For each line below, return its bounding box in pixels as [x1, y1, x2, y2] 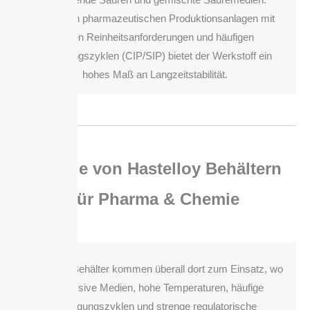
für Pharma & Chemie [71, 190, 239, 209]
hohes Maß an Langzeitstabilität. [82, 69, 228, 81]
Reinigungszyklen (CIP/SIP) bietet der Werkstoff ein [38, 50, 272, 62]
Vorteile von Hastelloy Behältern [28, 159, 282, 179]
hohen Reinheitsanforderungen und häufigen [56, 31, 254, 44]
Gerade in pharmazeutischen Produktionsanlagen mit [35, 12, 275, 25]
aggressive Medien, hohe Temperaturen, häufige [46, 282, 264, 294]
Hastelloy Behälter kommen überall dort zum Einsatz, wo [27, 263, 283, 275]
